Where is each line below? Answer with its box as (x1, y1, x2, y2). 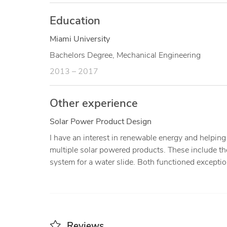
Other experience (49, 98, 138, 110)
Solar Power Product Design (49, 118, 152, 126)
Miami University (49, 35, 110, 44)
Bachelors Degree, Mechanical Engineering (49, 51, 201, 60)
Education (49, 15, 100, 27)
